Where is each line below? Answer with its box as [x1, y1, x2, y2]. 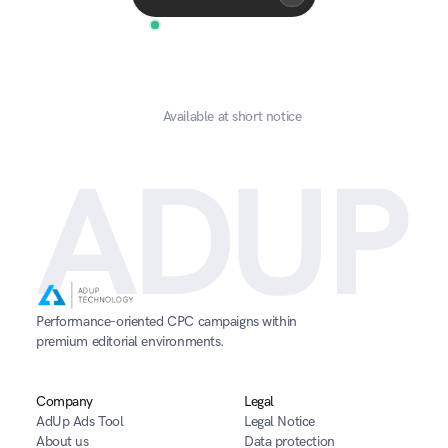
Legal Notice [244, 413, 315, 430]
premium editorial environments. [36, 333, 224, 350]
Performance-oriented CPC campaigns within [36, 313, 297, 330]
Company [36, 393, 94, 410]
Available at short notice [162, 108, 302, 125]
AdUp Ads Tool [36, 413, 124, 430]
